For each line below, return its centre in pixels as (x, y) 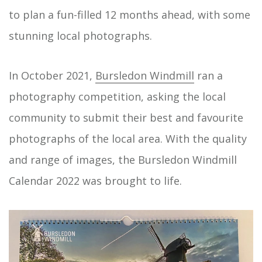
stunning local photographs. (80, 35)
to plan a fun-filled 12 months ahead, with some (130, 14)
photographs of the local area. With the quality (128, 138)
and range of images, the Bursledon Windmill (123, 159)
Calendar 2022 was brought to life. (98, 180)
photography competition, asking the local (117, 96)
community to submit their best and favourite (126, 117)
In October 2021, (52, 75)
